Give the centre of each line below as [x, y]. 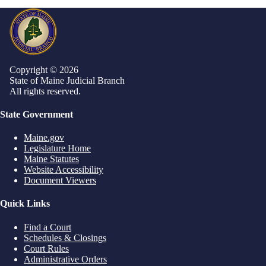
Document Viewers [60, 180]
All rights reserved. [45, 91]
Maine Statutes [51, 159]
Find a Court [47, 227]
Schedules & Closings [65, 237]
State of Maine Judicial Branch [67, 80]
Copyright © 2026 [44, 69]
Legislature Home [57, 148]
